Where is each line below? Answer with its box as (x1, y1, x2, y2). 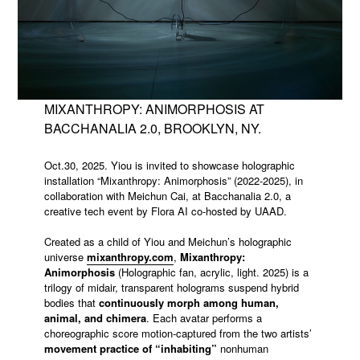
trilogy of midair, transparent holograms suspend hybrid (43, 280, 299, 296)
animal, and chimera (43, 310, 146, 326)
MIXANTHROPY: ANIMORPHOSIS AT (43, 99, 264, 118)
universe (43, 249, 87, 265)
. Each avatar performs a (145, 310, 262, 326)
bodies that (43, 295, 96, 311)
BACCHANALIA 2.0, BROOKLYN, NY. (43, 118, 261, 137)
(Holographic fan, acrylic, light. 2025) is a (114, 264, 309, 280)
